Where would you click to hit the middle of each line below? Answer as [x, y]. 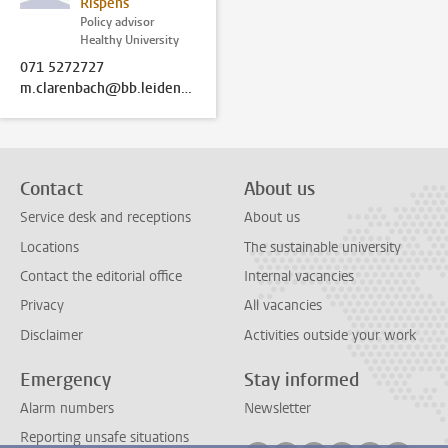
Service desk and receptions [105, 218]
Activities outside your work [330, 335]
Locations [49, 247]
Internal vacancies [299, 276]
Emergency [65, 379]
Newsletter [277, 408]
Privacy [42, 306]
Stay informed [301, 379]
